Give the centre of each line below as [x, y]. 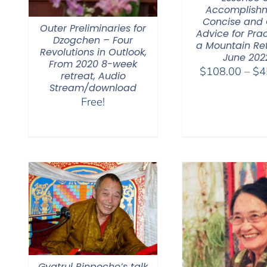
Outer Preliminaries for [93, 28]
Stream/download [93, 88]
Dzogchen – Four [93, 40]
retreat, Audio [93, 76]
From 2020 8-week [93, 64]
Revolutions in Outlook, [93, 52]
